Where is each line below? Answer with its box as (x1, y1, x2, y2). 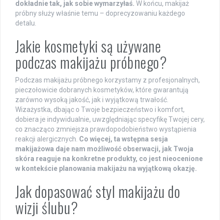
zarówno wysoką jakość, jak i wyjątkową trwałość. (15, 96, 168, 104)
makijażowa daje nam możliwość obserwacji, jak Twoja (15, 145, 193, 153)
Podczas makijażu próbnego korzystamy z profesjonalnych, (15, 76, 200, 84)
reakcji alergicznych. (15, 135, 79, 143)
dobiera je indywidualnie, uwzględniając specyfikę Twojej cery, (15, 115, 205, 124)
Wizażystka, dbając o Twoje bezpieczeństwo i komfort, (15, 106, 185, 114)
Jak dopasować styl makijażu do (15, 180, 180, 203)
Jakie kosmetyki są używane (15, 35, 161, 57)
